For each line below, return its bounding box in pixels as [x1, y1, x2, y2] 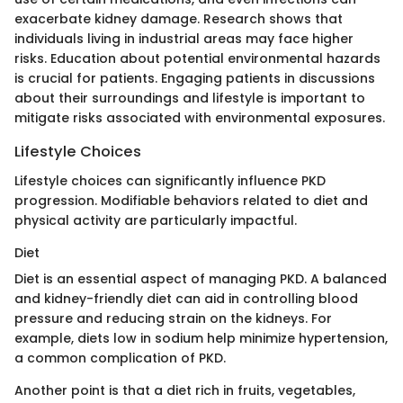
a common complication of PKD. [14, 348, 226, 367]
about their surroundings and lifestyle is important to [14, 89, 365, 108]
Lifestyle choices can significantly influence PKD [14, 171, 326, 190]
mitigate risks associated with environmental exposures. [14, 109, 385, 128]
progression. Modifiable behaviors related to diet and [14, 191, 368, 210]
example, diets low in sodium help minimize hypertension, [14, 328, 388, 347]
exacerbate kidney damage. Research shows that [14, 10, 343, 29]
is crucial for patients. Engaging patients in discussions [14, 69, 375, 88]
